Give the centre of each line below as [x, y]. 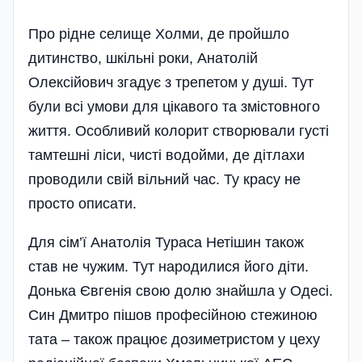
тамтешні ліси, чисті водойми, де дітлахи [166, 155]
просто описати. [82, 203]
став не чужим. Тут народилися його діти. [168, 266]
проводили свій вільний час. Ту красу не [164, 179]
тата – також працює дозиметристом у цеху [174, 339]
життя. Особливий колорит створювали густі [179, 130]
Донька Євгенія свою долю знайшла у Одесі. [181, 290]
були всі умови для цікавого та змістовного [174, 106]
